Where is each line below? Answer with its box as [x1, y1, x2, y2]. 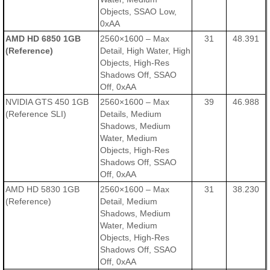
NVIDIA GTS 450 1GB [5, 97, 89, 107]
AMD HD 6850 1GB [5, 34, 81, 44]
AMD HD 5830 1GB [5, 184, 80, 195]
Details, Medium [100, 109, 162, 119]
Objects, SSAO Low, [100, 7, 177, 17]
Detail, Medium [100, 196, 158, 207]
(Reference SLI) [5, 109, 67, 119]
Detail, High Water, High [100, 46, 191, 56]
